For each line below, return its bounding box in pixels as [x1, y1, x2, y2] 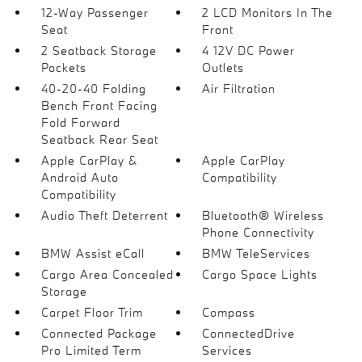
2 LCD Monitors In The [202, 5, 334, 20]
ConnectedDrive [202, 326, 296, 341]
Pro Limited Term [40, 343, 141, 358]
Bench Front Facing [40, 98, 158, 113]
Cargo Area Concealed [40, 267, 174, 282]
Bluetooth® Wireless [202, 208, 325, 223]
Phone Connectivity [202, 225, 315, 240]
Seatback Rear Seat [40, 132, 158, 147]
